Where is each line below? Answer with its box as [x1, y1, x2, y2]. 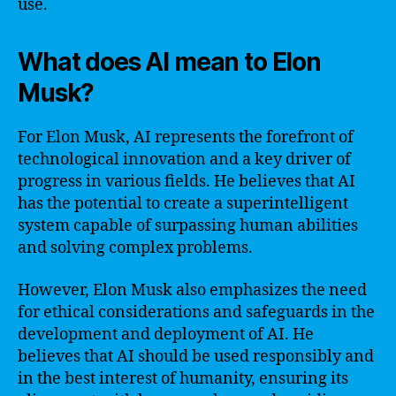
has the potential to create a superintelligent [18, 194, 348, 214]
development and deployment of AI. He [18, 324, 314, 345]
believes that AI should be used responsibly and [18, 346, 374, 367]
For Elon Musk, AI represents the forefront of [18, 127, 354, 148]
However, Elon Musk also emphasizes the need [18, 279, 367, 301]
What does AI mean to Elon [18, 47, 321, 77]
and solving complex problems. [18, 238, 253, 258]
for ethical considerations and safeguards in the [18, 301, 375, 323]
